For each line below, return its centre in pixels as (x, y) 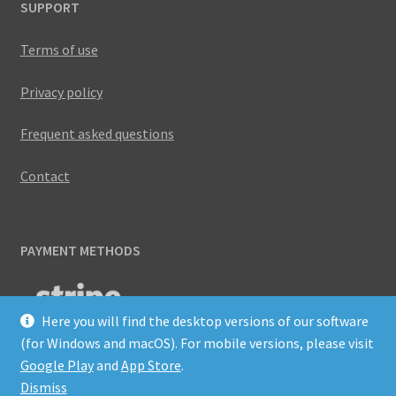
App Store (151, 365)
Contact (45, 176)
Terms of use (59, 50)
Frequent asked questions (97, 134)
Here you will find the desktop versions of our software (206, 321)
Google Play (57, 365)
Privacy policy (61, 91)
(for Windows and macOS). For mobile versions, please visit (197, 343)
